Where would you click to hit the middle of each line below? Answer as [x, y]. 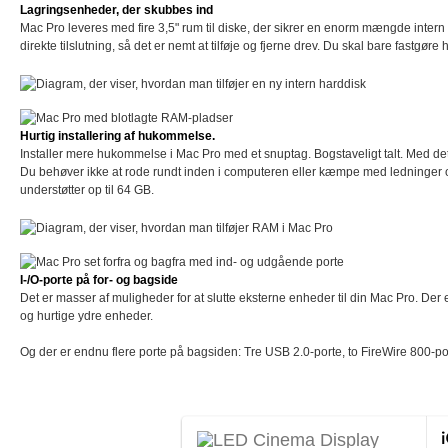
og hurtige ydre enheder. [86, 316]
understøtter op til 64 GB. [87, 190]
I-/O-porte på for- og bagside [99, 280]
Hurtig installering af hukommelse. [117, 136]
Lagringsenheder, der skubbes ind [116, 10]
